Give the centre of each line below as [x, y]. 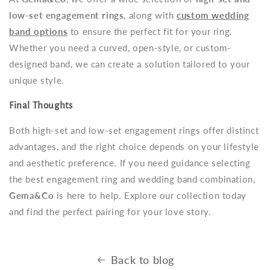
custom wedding [213, 15]
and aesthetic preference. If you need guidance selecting [130, 163]
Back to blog [143, 260]
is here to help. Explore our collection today [150, 196]
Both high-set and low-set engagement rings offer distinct [134, 130]
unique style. [37, 80]
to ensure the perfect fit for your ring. [150, 32]
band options [39, 32]
